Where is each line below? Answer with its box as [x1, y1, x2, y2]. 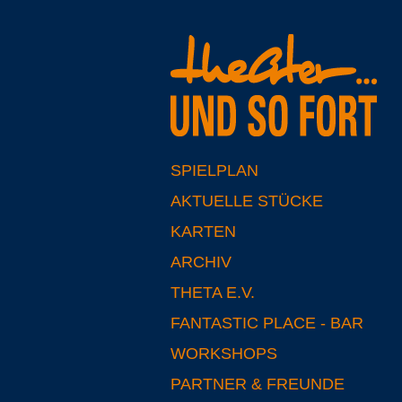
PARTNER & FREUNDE [170, 375, 345, 393]
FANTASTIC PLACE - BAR [170, 314, 363, 332]
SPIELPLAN [170, 162, 258, 179]
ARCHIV [170, 253, 232, 271]
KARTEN [170, 223, 236, 240]
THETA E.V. [170, 284, 255, 301]
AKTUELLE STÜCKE [170, 192, 323, 210]
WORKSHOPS [170, 345, 277, 363]
